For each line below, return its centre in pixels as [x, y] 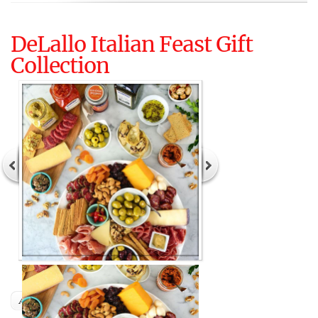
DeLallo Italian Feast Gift [132, 44]
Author [33, 301]
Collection [60, 65]
